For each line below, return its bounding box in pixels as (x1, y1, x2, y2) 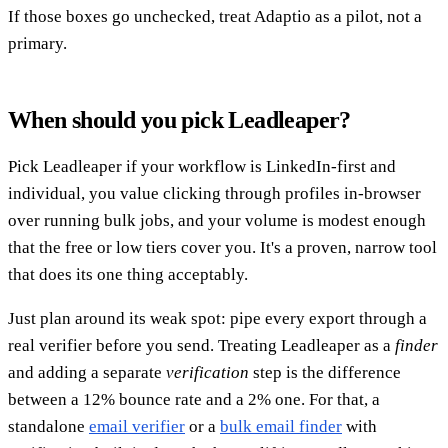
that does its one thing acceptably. (8, 265, 248, 285)
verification (166, 363, 249, 383)
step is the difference (249, 363, 401, 383)
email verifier (89, 417, 185, 437)
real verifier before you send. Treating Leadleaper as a (8, 336, 395, 356)
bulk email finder (220, 417, 342, 437)
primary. (8, 34, 67, 54)
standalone (8, 417, 89, 437)
